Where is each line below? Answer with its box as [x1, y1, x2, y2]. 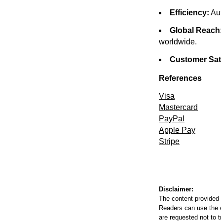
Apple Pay [159, 126, 195, 134]
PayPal [159, 114, 184, 123]
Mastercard [159, 103, 198, 111]
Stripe [159, 137, 180, 146]
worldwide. [159, 37, 197, 46]
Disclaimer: [159, 185, 193, 193]
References [159, 74, 202, 82]
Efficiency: [170, 8, 209, 17]
